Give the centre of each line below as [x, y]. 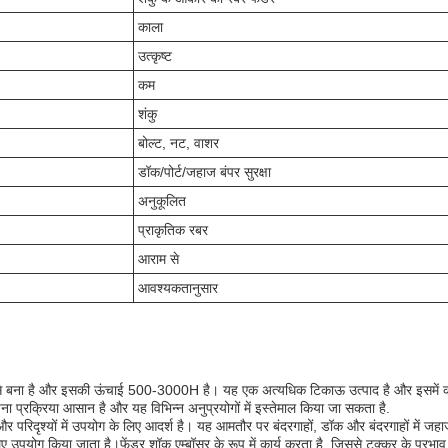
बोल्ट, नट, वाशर [178, 143]
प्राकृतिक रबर [173, 230]
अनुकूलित [162, 201]
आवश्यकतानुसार [178, 288]
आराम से [158, 259]
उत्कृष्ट [155, 56]
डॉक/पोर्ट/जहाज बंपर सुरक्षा [204, 172]
